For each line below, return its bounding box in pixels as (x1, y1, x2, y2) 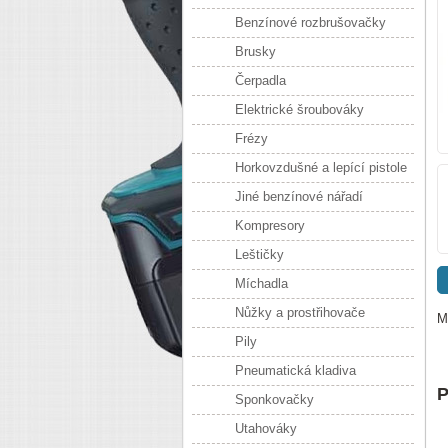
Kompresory (235, 218, 305, 233)
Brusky (235, 44, 276, 59)
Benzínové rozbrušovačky (235, 15, 386, 30)
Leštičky (235, 247, 284, 262)
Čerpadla (235, 73, 286, 88)
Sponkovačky (235, 392, 314, 407)
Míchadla (235, 276, 288, 291)
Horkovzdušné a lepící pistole (235, 160, 407, 175)
